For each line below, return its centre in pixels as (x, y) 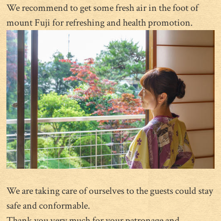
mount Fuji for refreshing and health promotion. (100, 22)
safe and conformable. (49, 205)
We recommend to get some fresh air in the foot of (103, 8)
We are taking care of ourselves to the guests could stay (110, 191)
